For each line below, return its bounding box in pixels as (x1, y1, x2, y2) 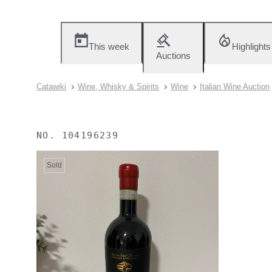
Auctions (156, 50, 191, 61)
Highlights (232, 41, 271, 52)
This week (89, 41, 129, 52)
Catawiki (36, 82, 66, 91)
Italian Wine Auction (200, 82, 270, 91)
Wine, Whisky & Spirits (78, 82, 159, 91)
